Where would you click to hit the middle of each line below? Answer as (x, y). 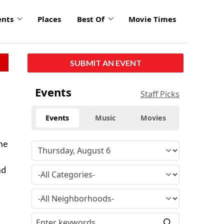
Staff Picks (160, 94)
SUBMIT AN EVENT (105, 62)
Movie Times (152, 19)
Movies (153, 117)
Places (49, 19)
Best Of (91, 19)
